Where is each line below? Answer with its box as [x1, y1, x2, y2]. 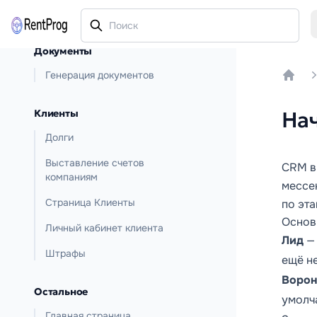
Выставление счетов [45, 156, 144, 169]
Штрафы [45, 247, 86, 260]
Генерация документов [45, 69, 154, 81]
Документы [34, 45, 93, 57]
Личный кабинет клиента [45, 221, 163, 234]
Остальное [34, 285, 88, 298]
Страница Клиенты [45, 196, 135, 209]
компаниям [45, 171, 98, 183]
